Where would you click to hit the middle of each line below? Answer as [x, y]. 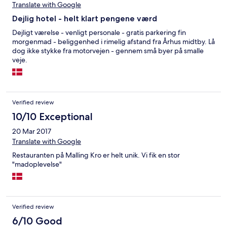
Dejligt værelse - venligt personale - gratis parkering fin [99, 33]
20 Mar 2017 [32, 131]
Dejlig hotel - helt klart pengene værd [85, 19]
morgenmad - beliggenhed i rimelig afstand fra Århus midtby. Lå [113, 42]
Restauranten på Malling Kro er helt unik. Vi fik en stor [96, 155]
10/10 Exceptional [52, 117]
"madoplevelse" [37, 164]
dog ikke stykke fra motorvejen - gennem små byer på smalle [108, 51]
